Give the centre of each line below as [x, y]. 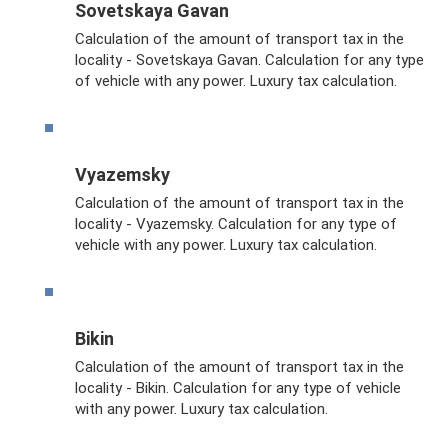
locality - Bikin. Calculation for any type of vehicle [238, 387]
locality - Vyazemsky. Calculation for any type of [236, 223]
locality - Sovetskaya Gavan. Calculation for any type [249, 59]
